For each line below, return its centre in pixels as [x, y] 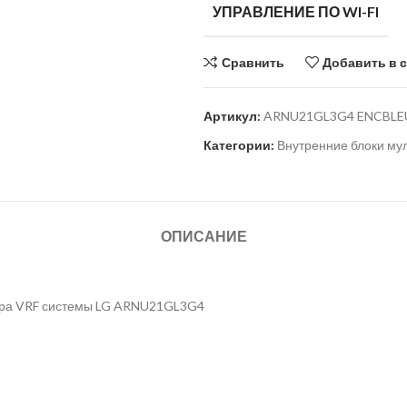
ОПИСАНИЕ [203, 237]
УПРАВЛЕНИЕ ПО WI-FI [296, 11]
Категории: [239, 145]
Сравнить [253, 62]
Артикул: [233, 116]
